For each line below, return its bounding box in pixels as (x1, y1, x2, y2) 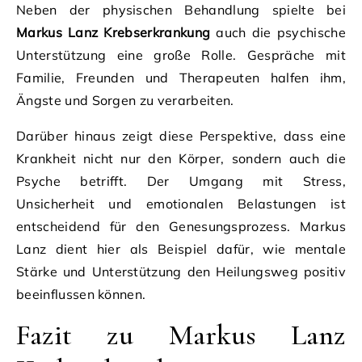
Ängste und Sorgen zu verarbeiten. (16, 91, 234, 108)
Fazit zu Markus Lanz (16, 317, 346, 352)
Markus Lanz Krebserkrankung (16, 23, 211, 40)
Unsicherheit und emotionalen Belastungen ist (16, 195, 346, 212)
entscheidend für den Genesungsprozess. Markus (16, 217, 346, 234)
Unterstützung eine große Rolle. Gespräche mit (16, 46, 346, 63)
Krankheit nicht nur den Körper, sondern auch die (16, 149, 346, 166)
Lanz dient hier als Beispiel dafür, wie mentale (16, 240, 346, 257)
